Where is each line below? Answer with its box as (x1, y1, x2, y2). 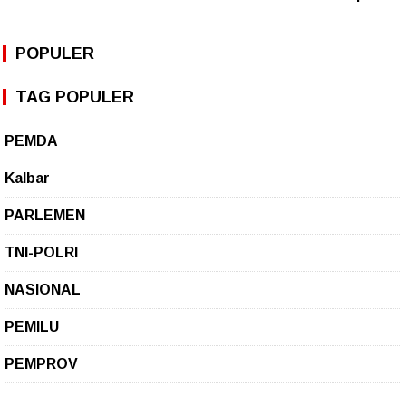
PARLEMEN (5, 208, 85, 224)
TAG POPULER (15, 88, 134, 107)
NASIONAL (5, 282, 81, 298)
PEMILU (5, 319, 59, 335)
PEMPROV (5, 356, 78, 372)
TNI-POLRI (5, 245, 78, 261)
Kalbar (5, 170, 50, 187)
